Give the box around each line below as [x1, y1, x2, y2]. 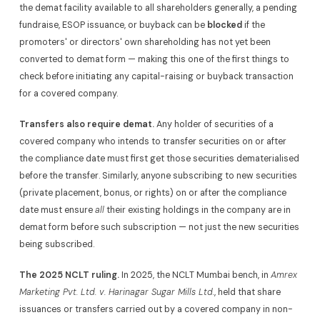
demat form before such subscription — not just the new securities [19, 221, 299, 233]
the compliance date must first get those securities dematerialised [19, 152, 299, 164]
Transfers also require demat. [19, 118, 154, 130]
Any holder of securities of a [154, 118, 274, 130]
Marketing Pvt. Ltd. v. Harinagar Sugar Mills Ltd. [19, 286, 214, 299]
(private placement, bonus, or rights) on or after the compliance [19, 186, 286, 199]
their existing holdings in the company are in [104, 204, 291, 216]
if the [241, 19, 265, 31]
